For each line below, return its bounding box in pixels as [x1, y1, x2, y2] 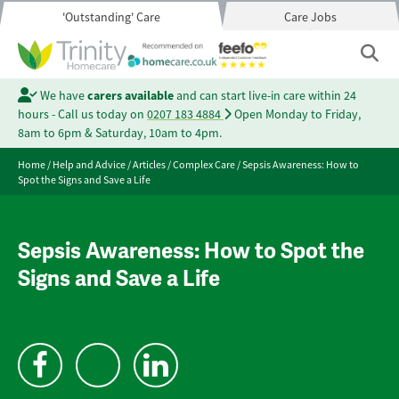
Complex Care [173, 158, 235, 172]
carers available [86, 87, 174, 103]
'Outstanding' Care [61, 9, 160, 25]
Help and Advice [53, 158, 126, 172]
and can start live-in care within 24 [173, 87, 356, 103]
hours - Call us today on [18, 106, 147, 122]
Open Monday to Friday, [232, 106, 361, 122]
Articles [133, 158, 166, 172]
